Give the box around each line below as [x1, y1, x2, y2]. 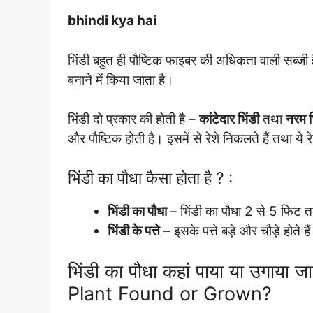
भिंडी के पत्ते [108, 222, 160, 239]
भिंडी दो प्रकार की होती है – [68, 111, 199, 127]
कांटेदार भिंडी [199, 111, 259, 127]
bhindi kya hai [68, 13, 156, 29]
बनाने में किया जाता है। [68, 71, 174, 88]
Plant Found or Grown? [68, 282, 272, 305]
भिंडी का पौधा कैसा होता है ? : [68, 168, 233, 188]
